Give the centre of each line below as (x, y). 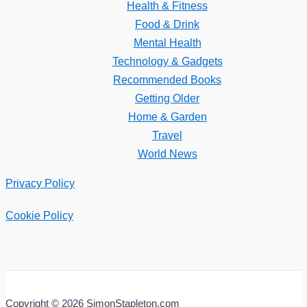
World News (167, 153)
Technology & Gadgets (167, 61)
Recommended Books (167, 79)
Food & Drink (167, 24)
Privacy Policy (40, 183)
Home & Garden (167, 116)
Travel (167, 135)
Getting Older (167, 98)
